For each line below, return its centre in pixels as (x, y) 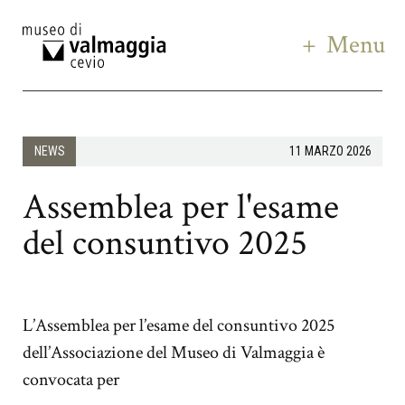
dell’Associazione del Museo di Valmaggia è (174, 352)
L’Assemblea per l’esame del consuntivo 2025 (179, 325)
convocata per (71, 379)
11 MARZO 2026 (330, 151)
